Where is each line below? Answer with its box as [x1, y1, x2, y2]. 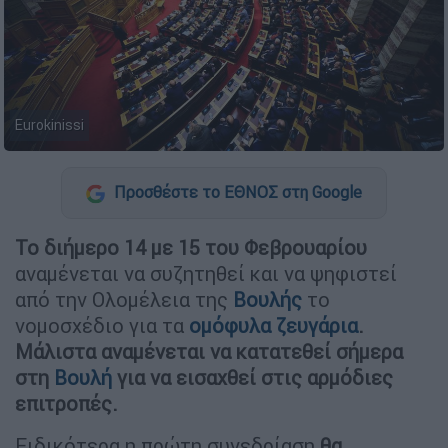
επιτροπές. [15, 390, 118, 416]
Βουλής [233, 286, 302, 312]
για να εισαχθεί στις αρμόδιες [117, 364, 393, 390]
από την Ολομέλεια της [15, 286, 233, 312]
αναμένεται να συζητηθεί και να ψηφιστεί [15, 260, 397, 286]
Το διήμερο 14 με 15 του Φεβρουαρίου [15, 234, 367, 260]
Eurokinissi [15, 116, 84, 135]
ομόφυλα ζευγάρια [189, 312, 358, 338]
